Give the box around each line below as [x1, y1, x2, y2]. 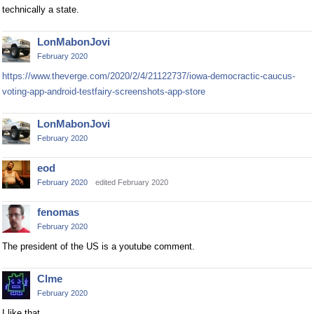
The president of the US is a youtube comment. [2, 241, 195, 252]
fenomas [37, 206, 79, 218]
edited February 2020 [95, 178, 168, 186]
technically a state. [2, 4, 79, 15]
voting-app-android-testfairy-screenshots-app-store [2, 86, 205, 97]
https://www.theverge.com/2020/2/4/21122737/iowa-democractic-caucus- [2, 71, 295, 81]
